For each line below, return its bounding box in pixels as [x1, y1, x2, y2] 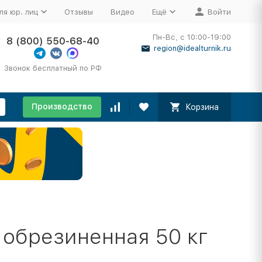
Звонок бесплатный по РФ [4, 64, 102, 73]
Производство [31, 102, 92, 111]
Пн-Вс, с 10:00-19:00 [152, 33, 231, 42]
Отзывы [64, 7, 93, 16]
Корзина [185, 102, 219, 112]
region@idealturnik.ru [153, 44, 231, 53]
